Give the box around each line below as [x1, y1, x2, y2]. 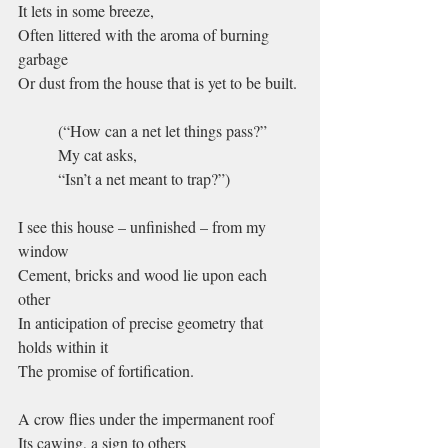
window [18, 240, 69, 261]
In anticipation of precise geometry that [18, 312, 267, 333]
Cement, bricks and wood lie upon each [18, 264, 271, 285]
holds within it [18, 336, 108, 357]
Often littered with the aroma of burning [18, 24, 273, 45]
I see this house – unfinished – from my [18, 216, 270, 237]
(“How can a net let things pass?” [58, 120, 267, 141]
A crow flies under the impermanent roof [18, 408, 274, 429]
